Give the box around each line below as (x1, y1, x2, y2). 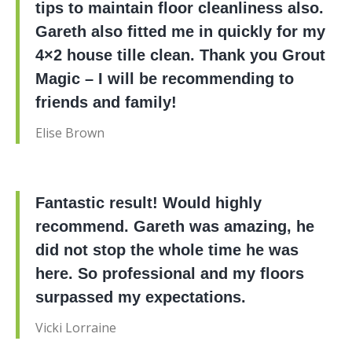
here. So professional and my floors (35, 264, 304, 282)
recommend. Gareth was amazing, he (35, 217, 314, 235)
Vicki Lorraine (35, 318, 116, 336)
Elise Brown (35, 123, 104, 141)
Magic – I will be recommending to (35, 69, 294, 87)
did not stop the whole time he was (35, 240, 299, 258)
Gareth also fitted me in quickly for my (35, 22, 325, 40)
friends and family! (35, 93, 177, 111)
